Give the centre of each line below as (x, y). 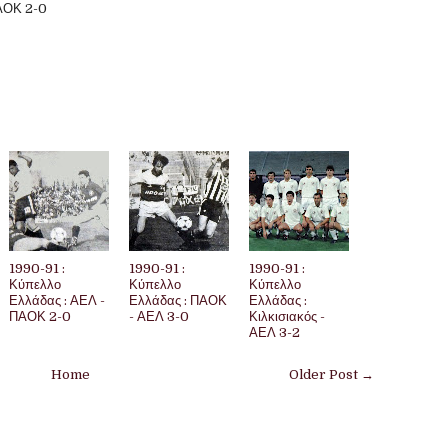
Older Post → (331, 374)
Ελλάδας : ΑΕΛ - (57, 300)
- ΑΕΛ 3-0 (159, 316)
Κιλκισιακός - (287, 316)
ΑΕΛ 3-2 (274, 332)
